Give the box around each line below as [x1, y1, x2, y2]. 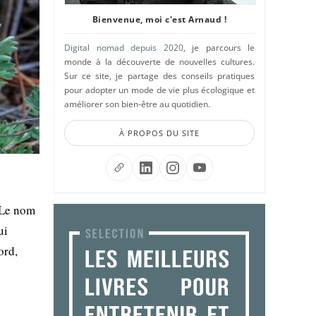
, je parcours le [183, 42, 255, 54]
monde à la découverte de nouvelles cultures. [64, 56, 255, 68]
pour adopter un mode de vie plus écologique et [64, 84, 255, 96]
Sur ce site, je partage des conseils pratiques [64, 70, 255, 82]
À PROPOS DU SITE [119, 128, 200, 138]
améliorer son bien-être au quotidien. [64, 98, 210, 110]
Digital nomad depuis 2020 [64, 42, 183, 54]
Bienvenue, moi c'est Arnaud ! [92, 13, 227, 25]
